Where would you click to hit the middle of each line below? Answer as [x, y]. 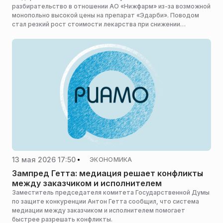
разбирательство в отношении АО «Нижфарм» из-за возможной [111, 6]
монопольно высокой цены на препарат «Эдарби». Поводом [106, 15]
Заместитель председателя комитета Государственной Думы [111, 192]
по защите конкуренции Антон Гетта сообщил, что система [106, 201]
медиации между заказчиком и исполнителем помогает [99, 210]
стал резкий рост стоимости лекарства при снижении [96, 24]
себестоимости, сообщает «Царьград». [75, 33]
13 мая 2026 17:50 [44, 159]
